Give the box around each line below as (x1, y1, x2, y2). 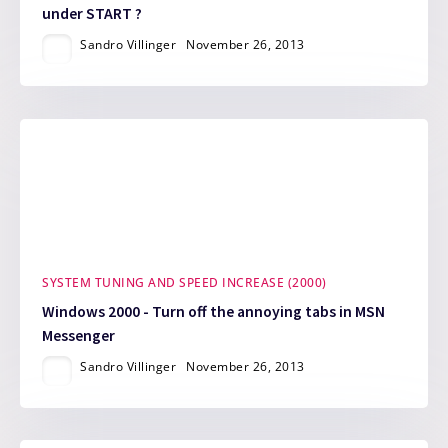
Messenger (42, 325, 116, 345)
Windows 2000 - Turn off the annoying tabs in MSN (42, 301, 386, 321)
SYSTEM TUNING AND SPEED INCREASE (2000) (42, 274, 327, 292)
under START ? (42, 4, 143, 24)
